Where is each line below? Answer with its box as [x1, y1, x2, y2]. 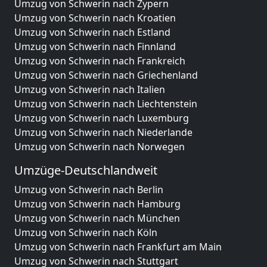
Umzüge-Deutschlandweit [14, 162, 157, 178]
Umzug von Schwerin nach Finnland [14, 40, 176, 53]
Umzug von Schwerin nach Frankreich [14, 54, 185, 67]
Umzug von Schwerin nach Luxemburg [14, 111, 189, 125]
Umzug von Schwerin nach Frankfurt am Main [14, 240, 222, 253]
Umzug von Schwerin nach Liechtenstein [14, 97, 197, 110]
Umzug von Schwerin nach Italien [14, 83, 165, 96]
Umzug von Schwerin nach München [14, 212, 180, 225]
